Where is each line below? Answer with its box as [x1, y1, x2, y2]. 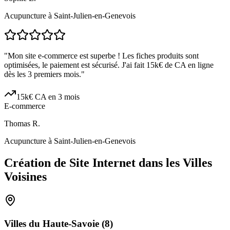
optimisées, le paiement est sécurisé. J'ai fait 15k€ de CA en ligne [4, 61, 214, 70]
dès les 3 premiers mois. [4, 70, 81, 79]
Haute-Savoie [43, 218, 99, 229]
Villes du [4, 218, 43, 229]
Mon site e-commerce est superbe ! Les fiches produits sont [8, 51, 199, 61]
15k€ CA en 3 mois [16, 92, 80, 102]
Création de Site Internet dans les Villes [4, 156, 212, 170]
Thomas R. [4, 119, 40, 128]
